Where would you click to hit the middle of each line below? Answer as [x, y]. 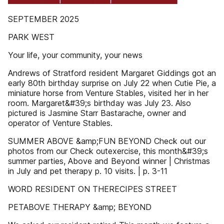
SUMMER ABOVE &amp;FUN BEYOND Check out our [107, 141]
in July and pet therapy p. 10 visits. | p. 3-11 [88, 171]
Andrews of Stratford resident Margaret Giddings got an [112, 73]
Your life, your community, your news [75, 55]
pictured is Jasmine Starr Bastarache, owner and [97, 113]
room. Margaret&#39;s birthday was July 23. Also [99, 103]
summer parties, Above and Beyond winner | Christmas [109, 161]
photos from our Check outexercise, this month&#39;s [108, 151]
